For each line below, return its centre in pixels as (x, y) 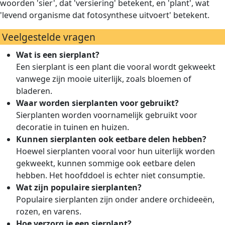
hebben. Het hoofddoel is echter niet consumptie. (110, 175)
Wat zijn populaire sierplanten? (79, 187)
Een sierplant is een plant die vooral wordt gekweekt (116, 67)
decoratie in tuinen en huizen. (73, 127)
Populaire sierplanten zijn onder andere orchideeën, (115, 199)
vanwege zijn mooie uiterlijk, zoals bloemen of (104, 79)
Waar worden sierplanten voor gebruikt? (97, 103)
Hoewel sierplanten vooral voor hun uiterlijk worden (116, 151)
